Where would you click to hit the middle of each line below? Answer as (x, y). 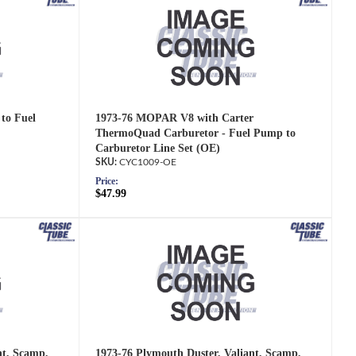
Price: (107, 182)
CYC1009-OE (148, 163)
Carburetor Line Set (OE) (158, 149)
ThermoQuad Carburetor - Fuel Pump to (196, 133)
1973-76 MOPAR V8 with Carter (175, 118)
